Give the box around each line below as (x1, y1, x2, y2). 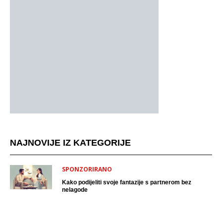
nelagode (62, 186, 88, 194)
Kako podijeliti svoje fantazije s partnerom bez (62, 179, 191, 186)
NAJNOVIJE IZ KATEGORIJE (10, 138, 131, 148)
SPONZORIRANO (62, 165, 112, 174)
